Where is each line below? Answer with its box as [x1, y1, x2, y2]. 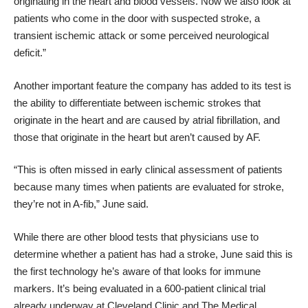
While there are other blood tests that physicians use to [14, 230, 258, 243]
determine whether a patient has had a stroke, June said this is [14, 247, 293, 260]
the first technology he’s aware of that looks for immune [14, 265, 261, 277]
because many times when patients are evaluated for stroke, [14, 181, 284, 193]
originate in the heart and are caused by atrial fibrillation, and [14, 113, 280, 126]
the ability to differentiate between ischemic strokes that [14, 96, 261, 109]
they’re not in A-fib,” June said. [14, 198, 148, 210]
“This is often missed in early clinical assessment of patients [14, 164, 283, 176]
